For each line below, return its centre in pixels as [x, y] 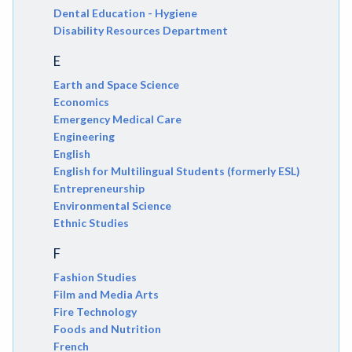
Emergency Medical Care [117, 119]
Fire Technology [95, 312]
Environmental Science [112, 206]
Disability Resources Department [141, 31]
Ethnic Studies [91, 223]
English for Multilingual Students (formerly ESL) [177, 171]
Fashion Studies [95, 277]
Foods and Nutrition [107, 329]
